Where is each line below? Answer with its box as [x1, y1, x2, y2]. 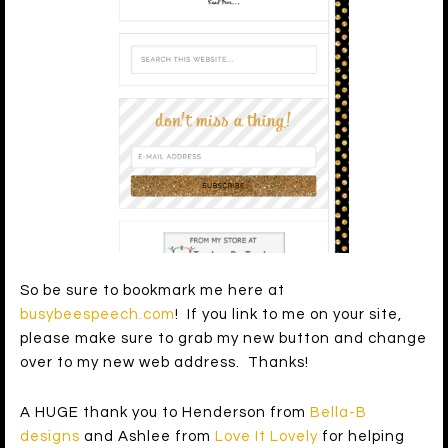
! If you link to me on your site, [175, 307, 402, 323]
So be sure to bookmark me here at [20, 283, 285, 299]
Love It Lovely [215, 429, 318, 445]
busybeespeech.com [20, 307, 175, 323]
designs [20, 429, 80, 445]
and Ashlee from [80, 429, 215, 445]
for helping [318, 429, 405, 445]
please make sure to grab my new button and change [20, 331, 427, 347]
